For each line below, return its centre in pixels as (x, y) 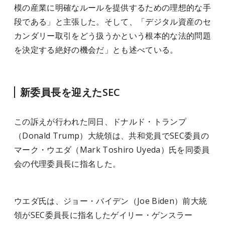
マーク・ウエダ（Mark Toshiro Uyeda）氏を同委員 (112, 150)
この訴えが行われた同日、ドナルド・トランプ (100, 122)
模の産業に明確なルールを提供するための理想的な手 (113, 8)
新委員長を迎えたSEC (70, 92)
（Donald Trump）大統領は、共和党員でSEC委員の (111, 136)
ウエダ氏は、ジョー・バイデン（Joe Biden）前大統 (111, 201)
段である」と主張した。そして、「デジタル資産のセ (113, 22)
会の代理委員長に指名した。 (68, 164)
